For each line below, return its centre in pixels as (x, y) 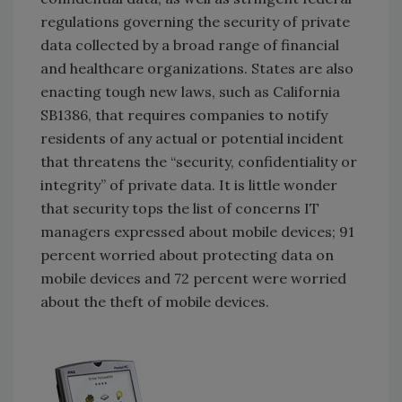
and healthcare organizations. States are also (197, 68)
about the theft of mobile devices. (155, 301)
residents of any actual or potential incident (192, 138)
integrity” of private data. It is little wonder (189, 184)
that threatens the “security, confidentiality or (199, 161)
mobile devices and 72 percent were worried (193, 278)
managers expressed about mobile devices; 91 (197, 231)
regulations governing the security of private (195, 21)
